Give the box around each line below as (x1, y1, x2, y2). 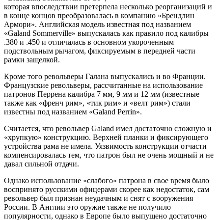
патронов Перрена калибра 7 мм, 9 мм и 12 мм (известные (4, 89, 199, 98)
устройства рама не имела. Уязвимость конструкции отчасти (4, 141, 207, 150)
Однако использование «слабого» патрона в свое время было (4, 176, 209, 185)
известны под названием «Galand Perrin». (4, 107, 142, 116)
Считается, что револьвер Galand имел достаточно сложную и (4, 124, 212, 133)
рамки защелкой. (4, 55, 60, 64)
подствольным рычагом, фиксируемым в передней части (4, 46, 195, 55)
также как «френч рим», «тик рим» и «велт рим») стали (4, 98, 191, 107)
